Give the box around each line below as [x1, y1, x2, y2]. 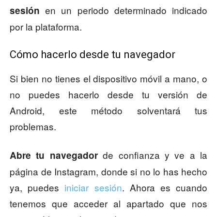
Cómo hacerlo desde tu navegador [10, 48, 175, 61]
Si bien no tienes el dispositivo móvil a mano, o [10, 71, 207, 85]
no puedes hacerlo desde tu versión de [10, 87, 207, 101]
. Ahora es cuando [122, 180, 208, 194]
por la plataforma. [10, 19, 82, 33]
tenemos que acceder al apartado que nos [10, 196, 207, 210]
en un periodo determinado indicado [45, 3, 208, 16]
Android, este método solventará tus [10, 103, 207, 117]
